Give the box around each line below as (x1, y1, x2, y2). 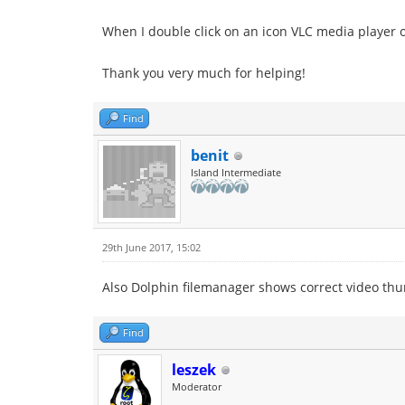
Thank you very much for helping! (102, 64, 306, 81)
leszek (172, 360, 216, 380)
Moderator (172, 380, 221, 393)
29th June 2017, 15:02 (102, 240, 201, 254)
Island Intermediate (191, 165, 281, 179)
